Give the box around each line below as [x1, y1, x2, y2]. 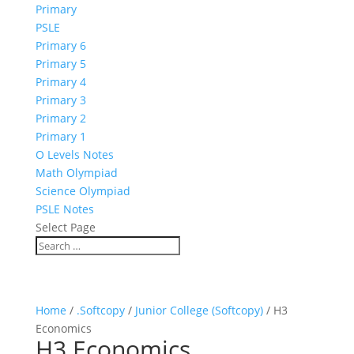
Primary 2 [35, 111, 86, 126]
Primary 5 [35, 56, 86, 71]
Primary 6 [35, 38, 86, 53]
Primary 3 [35, 92, 86, 107]
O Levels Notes [35, 147, 114, 162]
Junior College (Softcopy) [134, 303, 263, 318]
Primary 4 [35, 74, 86, 89]
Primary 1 [35, 129, 86, 144]
